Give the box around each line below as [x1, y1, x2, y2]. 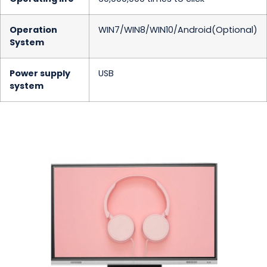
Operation [10, 24, 57, 36]
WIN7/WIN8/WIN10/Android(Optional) [98, 24, 257, 36]
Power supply [10, 67, 70, 80]
